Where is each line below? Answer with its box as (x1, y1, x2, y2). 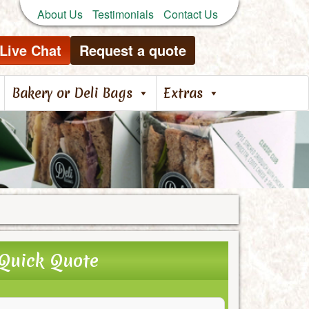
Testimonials (92, 6, 154, 22)
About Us (37, 6, 83, 22)
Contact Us (163, 6, 218, 22)
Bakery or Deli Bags (12, 84, 132, 102)
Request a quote (79, 40, 186, 60)
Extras (163, 84, 203, 102)
